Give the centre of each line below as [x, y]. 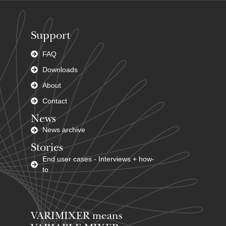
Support [50, 36]
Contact [54, 101]
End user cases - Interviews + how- [98, 159]
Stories [47, 149]
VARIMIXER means [77, 216]
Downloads [60, 69]
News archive [64, 130]
